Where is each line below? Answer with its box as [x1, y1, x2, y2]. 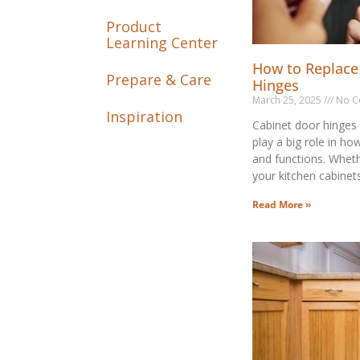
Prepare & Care [106, 70, 211, 90]
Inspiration [106, 107, 182, 127]
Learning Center [106, 33, 218, 53]
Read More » [252, 197, 311, 211]
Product [106, 17, 162, 37]
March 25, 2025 [252, 92, 324, 107]
